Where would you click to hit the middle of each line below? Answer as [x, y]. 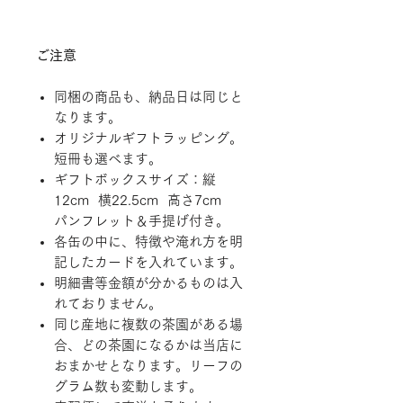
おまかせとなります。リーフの [148, 365]
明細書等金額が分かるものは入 [148, 282]
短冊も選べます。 [108, 158]
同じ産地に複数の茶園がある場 [148, 324]
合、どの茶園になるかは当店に [148, 345]
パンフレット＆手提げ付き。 [142, 220]
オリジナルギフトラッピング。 [148, 138]
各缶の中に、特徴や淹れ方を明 [148, 241]
